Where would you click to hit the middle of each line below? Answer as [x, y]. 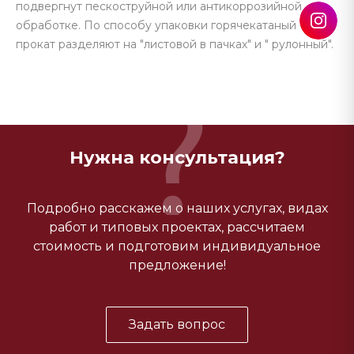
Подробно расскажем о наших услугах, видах [177, 208]
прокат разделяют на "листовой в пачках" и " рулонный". [175, 44]
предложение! [177, 265]
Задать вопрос [177, 324]
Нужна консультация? [177, 158]
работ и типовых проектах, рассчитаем [177, 227]
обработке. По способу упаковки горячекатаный [156, 25]
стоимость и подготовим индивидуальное [177, 246]
